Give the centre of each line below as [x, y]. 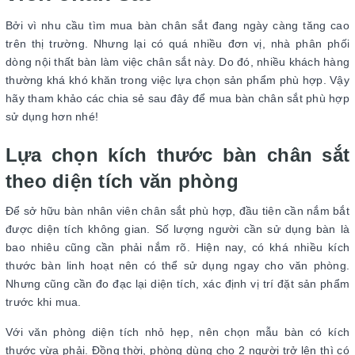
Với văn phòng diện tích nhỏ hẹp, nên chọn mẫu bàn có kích [177, 332]
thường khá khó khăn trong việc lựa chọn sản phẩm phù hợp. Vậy [177, 80]
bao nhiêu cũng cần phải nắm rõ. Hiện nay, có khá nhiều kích [177, 248]
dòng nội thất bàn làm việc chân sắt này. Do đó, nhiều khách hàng [177, 62]
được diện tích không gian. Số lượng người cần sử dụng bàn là [177, 229]
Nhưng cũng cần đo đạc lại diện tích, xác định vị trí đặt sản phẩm [177, 284]
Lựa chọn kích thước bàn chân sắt [177, 155]
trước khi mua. [45, 302]
